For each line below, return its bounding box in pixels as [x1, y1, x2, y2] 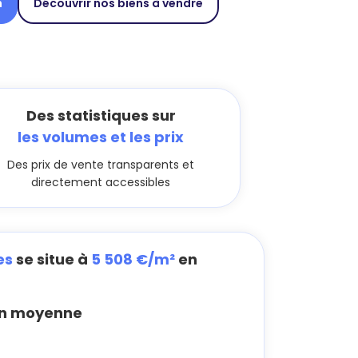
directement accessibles [31, 174, 170, 190]
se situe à [13, 249, 91, 269]
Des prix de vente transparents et [7, 157, 194, 173]
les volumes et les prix [18, 127, 184, 147]
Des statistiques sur [26, 105, 176, 125]
